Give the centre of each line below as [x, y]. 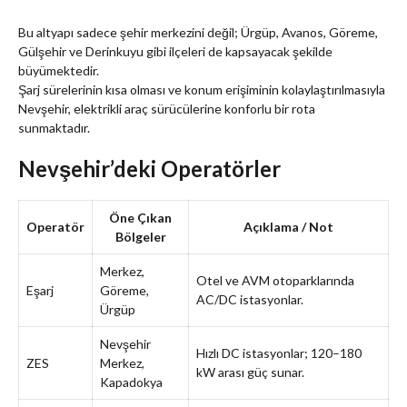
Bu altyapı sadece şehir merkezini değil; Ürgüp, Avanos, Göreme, [198, 32]
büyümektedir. [59, 70]
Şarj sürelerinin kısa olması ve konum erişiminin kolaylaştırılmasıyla [202, 89]
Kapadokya [131, 382]
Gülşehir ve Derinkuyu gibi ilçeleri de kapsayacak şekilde [175, 51]
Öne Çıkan [140, 217]
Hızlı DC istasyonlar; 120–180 [279, 352]
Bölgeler [140, 236]
